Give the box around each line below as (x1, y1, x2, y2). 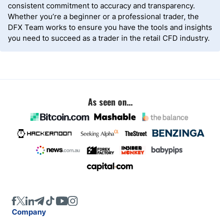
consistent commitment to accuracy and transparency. (8, 1, 195, 10)
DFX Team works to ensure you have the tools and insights (8, 23, 212, 32)
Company (12, 207, 46, 217)
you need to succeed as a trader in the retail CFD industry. (8, 33, 210, 43)
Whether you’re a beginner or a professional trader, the (8, 12, 199, 21)
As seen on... (87, 95, 133, 108)
